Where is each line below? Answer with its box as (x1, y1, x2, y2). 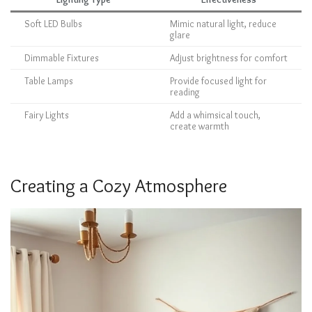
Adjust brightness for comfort (170, 52, 288, 63)
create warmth (170, 120, 229, 132)
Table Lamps (24, 75, 73, 86)
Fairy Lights (24, 109, 69, 120)
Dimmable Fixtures (24, 52, 99, 63)
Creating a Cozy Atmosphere (10, 174, 227, 198)
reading (170, 86, 200, 97)
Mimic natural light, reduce (170, 17, 276, 29)
